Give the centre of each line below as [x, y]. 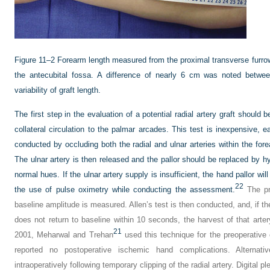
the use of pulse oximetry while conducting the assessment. [125, 190]
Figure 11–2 [35, 60]
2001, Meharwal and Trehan [64, 235]
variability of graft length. [58, 90]
